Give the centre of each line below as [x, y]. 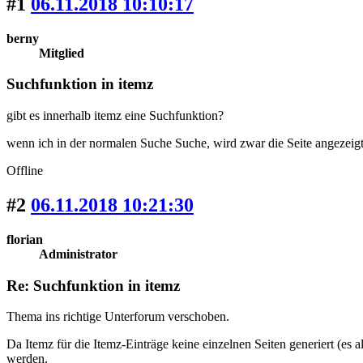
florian [25, 239]
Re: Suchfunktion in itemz [93, 285]
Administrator [78, 254]
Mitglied [62, 53]
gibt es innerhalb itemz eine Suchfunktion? [115, 116]
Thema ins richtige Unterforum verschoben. [118, 317]
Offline [25, 171]
